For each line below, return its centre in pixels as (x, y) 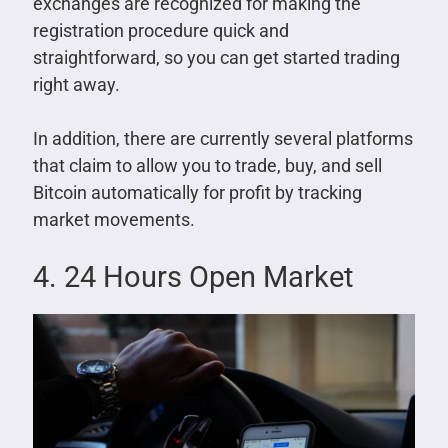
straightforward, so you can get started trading (216, 58)
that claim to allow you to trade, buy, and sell (207, 166)
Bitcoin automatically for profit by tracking (197, 193)
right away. (76, 85)
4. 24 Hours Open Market (192, 277)
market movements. (113, 220)
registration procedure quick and (160, 31)
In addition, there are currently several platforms (222, 139)
